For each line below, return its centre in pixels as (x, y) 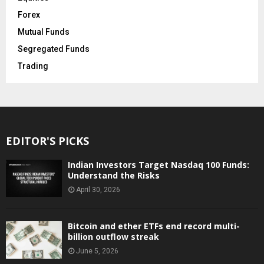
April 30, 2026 (98, 189)
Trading (33, 66)
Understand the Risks (114, 175)
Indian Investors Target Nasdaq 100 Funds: (159, 164)
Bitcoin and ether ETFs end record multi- (154, 226)
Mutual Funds (44, 32)
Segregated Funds (54, 49)
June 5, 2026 (97, 251)
